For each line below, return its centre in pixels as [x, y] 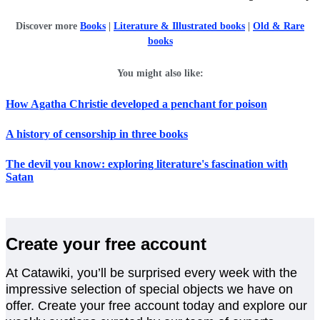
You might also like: [160, 73]
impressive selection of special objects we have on [149, 289]
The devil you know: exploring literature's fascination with [147, 164]
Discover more [48, 26]
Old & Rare [279, 26]
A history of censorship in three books [97, 134]
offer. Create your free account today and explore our [156, 305]
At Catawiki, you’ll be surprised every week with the [151, 272]
